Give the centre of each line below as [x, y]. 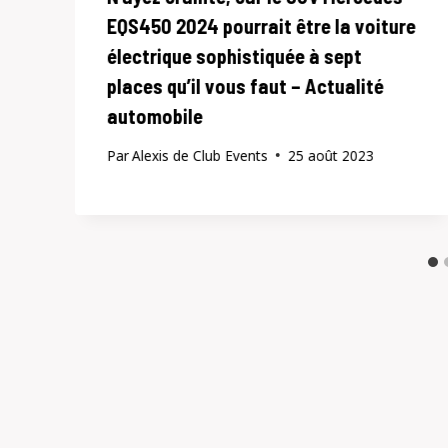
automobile [155, 116]
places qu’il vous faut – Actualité [245, 86]
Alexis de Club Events [200, 155]
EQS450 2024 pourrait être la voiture [261, 26]
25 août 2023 [331, 155]
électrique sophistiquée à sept [234, 56]
